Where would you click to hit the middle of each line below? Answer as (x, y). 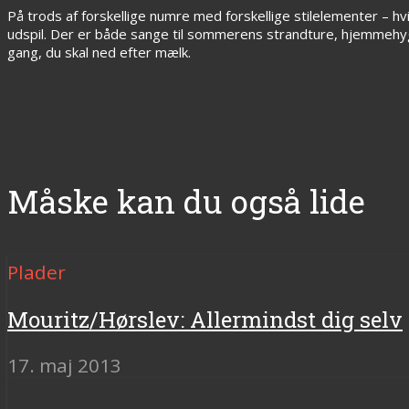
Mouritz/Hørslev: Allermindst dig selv (205, 320)
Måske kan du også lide (186, 202)
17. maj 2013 (64, 366)
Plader (37, 273)
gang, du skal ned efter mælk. (99, 52)
